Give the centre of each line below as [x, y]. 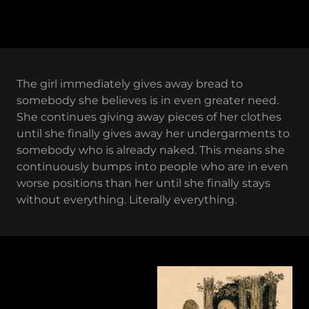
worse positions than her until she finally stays [143, 183]
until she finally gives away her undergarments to [153, 133]
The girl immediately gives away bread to [130, 83]
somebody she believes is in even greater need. [148, 100]
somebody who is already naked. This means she [151, 150]
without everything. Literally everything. [127, 199]
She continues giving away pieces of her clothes [149, 117]
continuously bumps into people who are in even [152, 166]
